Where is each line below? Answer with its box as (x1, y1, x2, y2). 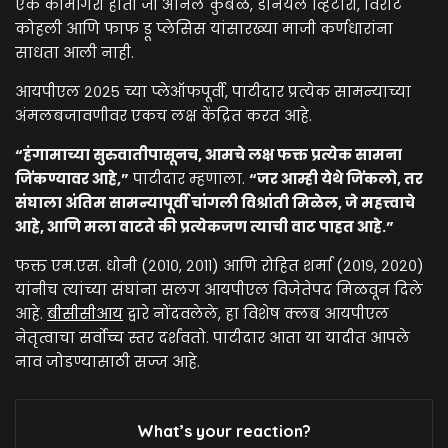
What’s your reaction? (137, 420, 311, 441)
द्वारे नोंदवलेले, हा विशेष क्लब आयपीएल (123, 303, 389, 324)
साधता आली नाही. (15, 42, 134, 63)
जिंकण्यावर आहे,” (15, 168, 129, 189)
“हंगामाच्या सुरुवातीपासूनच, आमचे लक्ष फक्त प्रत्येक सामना (15, 144, 402, 165)
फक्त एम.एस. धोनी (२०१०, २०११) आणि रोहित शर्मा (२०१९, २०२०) (15, 255, 424, 276)
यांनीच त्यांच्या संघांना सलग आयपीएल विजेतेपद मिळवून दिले (15, 279, 423, 300)
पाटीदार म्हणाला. (129, 168, 249, 189)
